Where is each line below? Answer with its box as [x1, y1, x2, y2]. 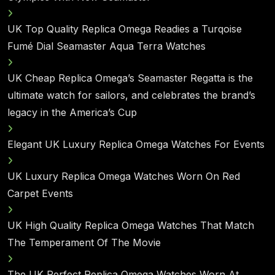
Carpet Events [7, 187, 73, 199]
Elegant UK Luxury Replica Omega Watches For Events [7, 138, 265, 150]
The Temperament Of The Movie [7, 236, 161, 249]
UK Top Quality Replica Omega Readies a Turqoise [7, 23, 242, 35]
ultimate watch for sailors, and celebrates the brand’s [7, 89, 255, 101]
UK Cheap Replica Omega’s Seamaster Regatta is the [7, 72, 253, 84]
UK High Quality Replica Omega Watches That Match [7, 219, 254, 231]
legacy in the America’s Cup [7, 106, 137, 118]
